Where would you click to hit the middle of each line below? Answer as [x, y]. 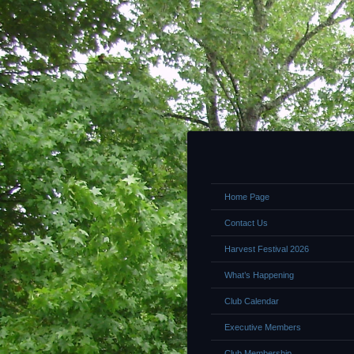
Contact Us [246, 223]
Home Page [247, 197]
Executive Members [263, 327]
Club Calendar [252, 301]
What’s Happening [259, 275]
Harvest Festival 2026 [267, 249]
